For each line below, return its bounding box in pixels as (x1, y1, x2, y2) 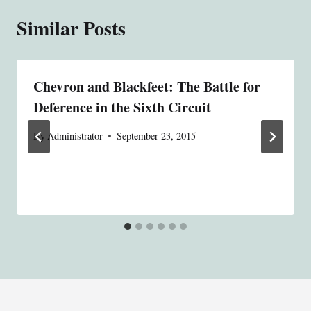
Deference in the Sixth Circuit (33, 96, 211, 117)
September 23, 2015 (117, 129, 196, 143)
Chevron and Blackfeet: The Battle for (33, 76, 260, 96)
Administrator (47, 129, 103, 143)
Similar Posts (17, 13, 126, 42)
